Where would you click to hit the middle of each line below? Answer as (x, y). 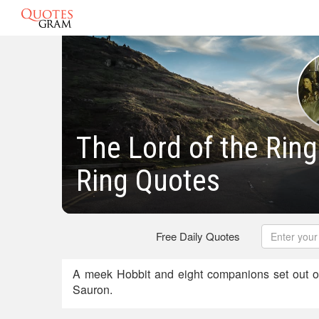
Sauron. (93, 289)
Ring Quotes (148, 180)
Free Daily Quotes (198, 236)
